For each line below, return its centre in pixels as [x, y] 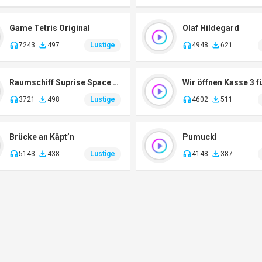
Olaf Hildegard [211, 28]
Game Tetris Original [49, 28]
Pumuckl [200, 137]
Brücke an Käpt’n [42, 137]
